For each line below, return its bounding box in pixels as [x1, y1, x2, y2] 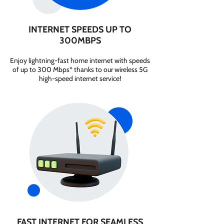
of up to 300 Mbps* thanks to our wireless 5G [12, 65, 147, 74]
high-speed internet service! [39, 74, 121, 83]
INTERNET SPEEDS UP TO [28, 24, 131, 35]
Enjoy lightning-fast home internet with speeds [10, 56, 150, 65]
